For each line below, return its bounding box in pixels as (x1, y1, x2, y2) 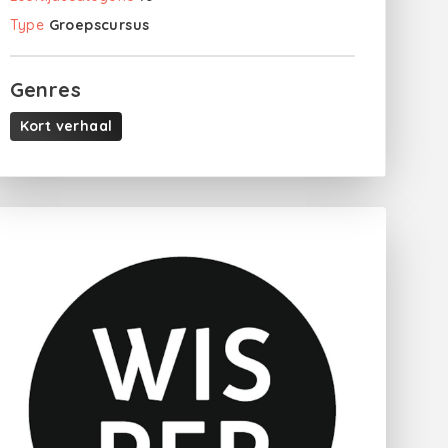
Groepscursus (48, 16, 150, 34)
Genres (9, 77, 81, 102)
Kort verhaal (19, 117, 113, 135)
